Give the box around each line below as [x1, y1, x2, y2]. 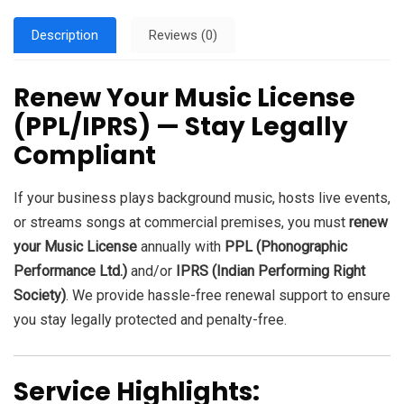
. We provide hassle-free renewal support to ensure [66, 287, 390, 305]
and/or [127, 262, 176, 280]
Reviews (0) [149, 26, 217, 43]
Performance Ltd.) [14, 262, 127, 280]
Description [32, 26, 98, 43]
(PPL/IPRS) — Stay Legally [14, 109, 348, 145]
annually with [137, 238, 225, 256]
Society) [14, 287, 66, 305]
